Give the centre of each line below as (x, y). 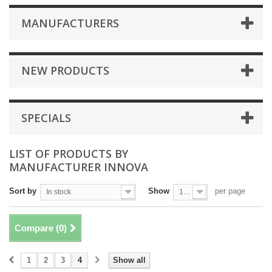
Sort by (23, 191)
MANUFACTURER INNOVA (79, 167)
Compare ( (37, 228)
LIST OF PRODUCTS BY (69, 153)
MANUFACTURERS (70, 23)
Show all (129, 260)
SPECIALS (46, 117)
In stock (59, 192)
